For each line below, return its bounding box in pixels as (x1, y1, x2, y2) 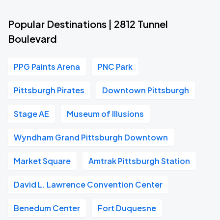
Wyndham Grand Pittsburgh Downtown (14, 132, 168, 142)
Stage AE (14, 109, 49, 119)
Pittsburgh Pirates (14, 85, 84, 95)
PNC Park (98, 61, 133, 72)
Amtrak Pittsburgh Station (88, 156, 190, 166)
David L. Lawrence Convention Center (14, 179, 163, 190)
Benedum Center (14, 203, 80, 213)
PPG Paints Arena (14, 61, 80, 72)
